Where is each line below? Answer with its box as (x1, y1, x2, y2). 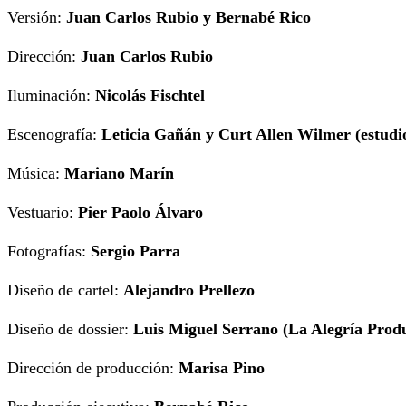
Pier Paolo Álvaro (78, 203, 203, 222)
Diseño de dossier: (7, 320, 133, 339)
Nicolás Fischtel (95, 86, 205, 105)
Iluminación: (7, 86, 95, 105)
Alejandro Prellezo (123, 281, 255, 300)
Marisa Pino (179, 359, 265, 378)
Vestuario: (7, 203, 78, 222)
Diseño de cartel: (7, 281, 123, 300)
